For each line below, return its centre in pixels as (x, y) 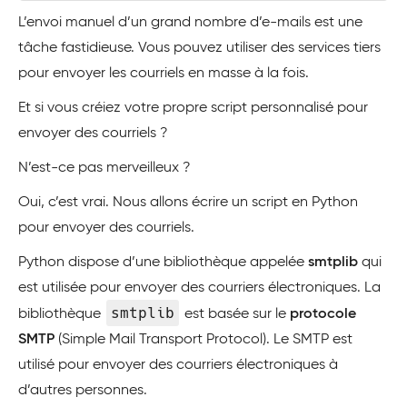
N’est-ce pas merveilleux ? (104, 168)
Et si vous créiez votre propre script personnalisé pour (193, 108)
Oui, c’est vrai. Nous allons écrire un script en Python (188, 203)
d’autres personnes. (83, 391)
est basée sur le (235, 314)
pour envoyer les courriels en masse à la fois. (164, 74)
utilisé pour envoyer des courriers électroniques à (178, 365)
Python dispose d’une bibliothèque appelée (163, 263)
